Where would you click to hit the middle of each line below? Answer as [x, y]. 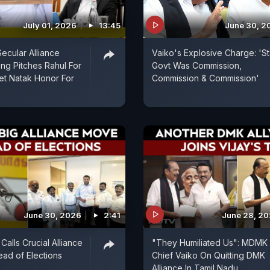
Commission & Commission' [206, 78]
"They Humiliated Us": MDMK [210, 242]
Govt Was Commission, [197, 66]
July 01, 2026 [50, 26]
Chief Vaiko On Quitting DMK [209, 255]
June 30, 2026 [52, 215]
